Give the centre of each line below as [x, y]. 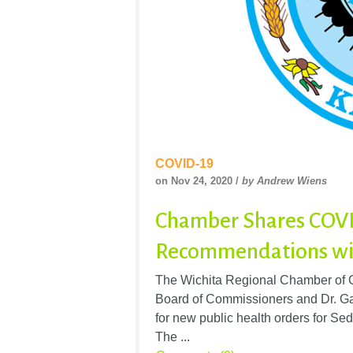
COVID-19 [184, 163]
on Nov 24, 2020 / [199, 180]
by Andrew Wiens [284, 180]
